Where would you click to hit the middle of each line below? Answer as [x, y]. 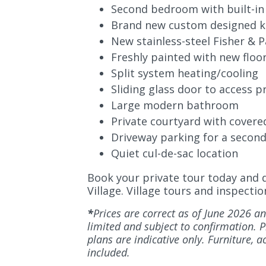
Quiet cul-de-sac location [175, 153]
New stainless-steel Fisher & [185, 41]
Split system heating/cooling [185, 73]
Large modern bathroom [175, 105]
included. [109, 253]
